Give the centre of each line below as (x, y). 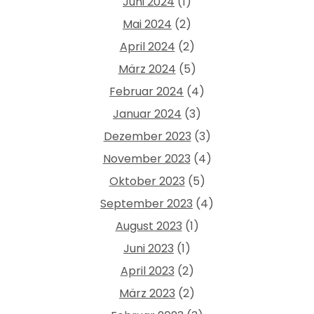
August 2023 (149, 226)
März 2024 (147, 69)
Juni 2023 (149, 248)
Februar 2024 (146, 91)
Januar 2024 (147, 114)
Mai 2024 (147, 24)
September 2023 (146, 203)
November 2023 (146, 158)
